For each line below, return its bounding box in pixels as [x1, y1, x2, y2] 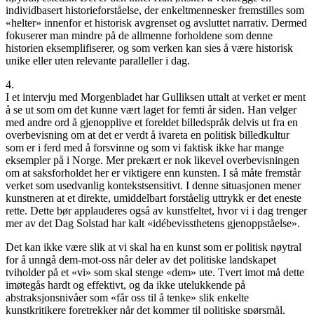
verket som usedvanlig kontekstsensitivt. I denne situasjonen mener [6, 179, 301, 191]
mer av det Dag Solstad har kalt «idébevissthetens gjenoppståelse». [6, 217, 300, 229]
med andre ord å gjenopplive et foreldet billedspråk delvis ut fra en [6, 116, 298, 128]
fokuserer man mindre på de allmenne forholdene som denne [6, 29, 273, 41]
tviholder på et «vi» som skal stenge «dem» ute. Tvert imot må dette [6, 266, 304, 278]
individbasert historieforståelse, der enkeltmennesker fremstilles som [6, 4, 304, 16]
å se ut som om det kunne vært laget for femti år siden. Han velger [6, 103, 296, 116]
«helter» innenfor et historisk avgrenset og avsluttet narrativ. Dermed [6, 16, 307, 29]
